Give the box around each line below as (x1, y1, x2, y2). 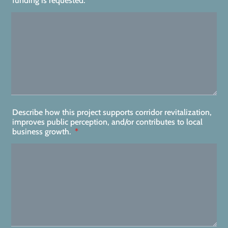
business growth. (12, 127, 73, 136)
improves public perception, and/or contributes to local (12, 117, 203, 127)
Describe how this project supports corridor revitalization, (12, 107, 212, 117)
